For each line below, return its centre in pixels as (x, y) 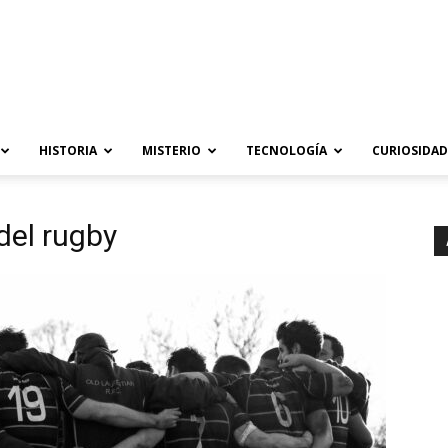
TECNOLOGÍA (286, 150)
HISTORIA (68, 150)
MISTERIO (171, 150)
